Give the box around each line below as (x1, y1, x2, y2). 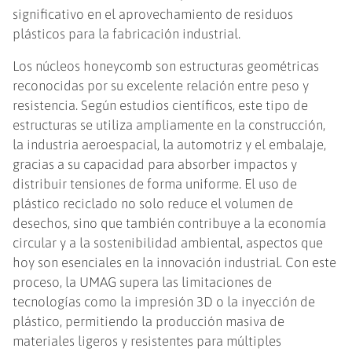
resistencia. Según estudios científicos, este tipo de (13, 97, 309, 114)
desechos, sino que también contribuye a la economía (13, 215, 327, 232)
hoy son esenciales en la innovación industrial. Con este (13, 255, 337, 271)
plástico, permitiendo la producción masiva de (13, 313, 285, 330)
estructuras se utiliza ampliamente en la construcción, (13, 117, 326, 134)
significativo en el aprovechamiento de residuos (13, 6, 294, 23)
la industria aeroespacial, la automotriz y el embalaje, (13, 137, 327, 153)
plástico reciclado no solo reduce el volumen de (13, 196, 294, 212)
